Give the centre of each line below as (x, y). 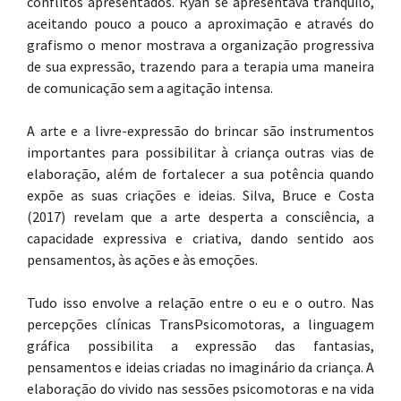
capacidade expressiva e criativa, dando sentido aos (200, 238)
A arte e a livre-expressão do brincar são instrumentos (200, 131)
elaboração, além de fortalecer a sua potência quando (200, 174)
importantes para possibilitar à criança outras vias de (200, 152)
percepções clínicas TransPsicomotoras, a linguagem (200, 324)
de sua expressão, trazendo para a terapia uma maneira (200, 66)
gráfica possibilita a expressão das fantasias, (200, 346)
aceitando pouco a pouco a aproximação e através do (200, 23)
